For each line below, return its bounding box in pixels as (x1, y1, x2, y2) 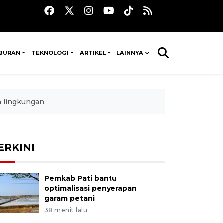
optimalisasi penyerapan (44, 184, 137, 193)
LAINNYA (116, 49, 144, 56)
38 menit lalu (44, 206, 88, 214)
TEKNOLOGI (31, 49, 69, 56)
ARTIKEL (79, 49, 106, 56)
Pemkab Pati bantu (44, 174, 117, 183)
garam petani (44, 194, 95, 203)
